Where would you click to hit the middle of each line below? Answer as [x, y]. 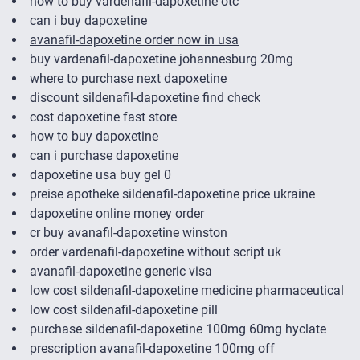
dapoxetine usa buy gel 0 [100, 175]
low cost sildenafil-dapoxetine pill [124, 310]
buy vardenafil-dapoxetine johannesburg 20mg [162, 59]
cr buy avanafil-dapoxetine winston [129, 233]
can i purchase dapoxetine [104, 156]
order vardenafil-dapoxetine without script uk [155, 252]
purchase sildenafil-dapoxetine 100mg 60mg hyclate [178, 329]
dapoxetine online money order [117, 214]
